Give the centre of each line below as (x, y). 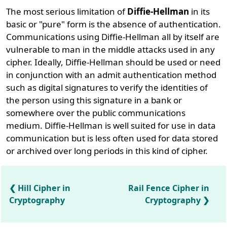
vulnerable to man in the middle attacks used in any (111, 49)
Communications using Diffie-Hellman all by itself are (113, 37)
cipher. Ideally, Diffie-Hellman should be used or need (113, 62)
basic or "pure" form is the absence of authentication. (114, 24)
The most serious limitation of (67, 11)
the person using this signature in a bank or (94, 100)
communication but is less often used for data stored (112, 138)
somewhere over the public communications (96, 113)
